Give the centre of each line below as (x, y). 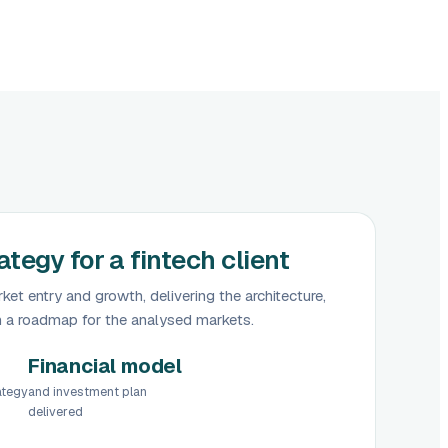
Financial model (105, 365)
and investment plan (88, 391)
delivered (56, 411)
